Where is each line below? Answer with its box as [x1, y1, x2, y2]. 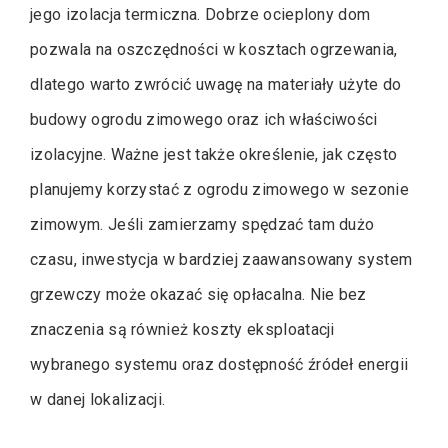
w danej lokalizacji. [30, 389, 166, 409]
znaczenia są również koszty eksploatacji [30, 319, 335, 339]
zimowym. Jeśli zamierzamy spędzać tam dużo [30, 214, 375, 234]
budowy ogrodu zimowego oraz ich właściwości [30, 109, 378, 129]
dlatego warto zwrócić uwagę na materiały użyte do [30, 74, 402, 94]
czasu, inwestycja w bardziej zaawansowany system [30, 249, 413, 269]
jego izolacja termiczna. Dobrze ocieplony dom [30, 4, 371, 24]
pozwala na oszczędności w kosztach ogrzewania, [30, 39, 398, 59]
